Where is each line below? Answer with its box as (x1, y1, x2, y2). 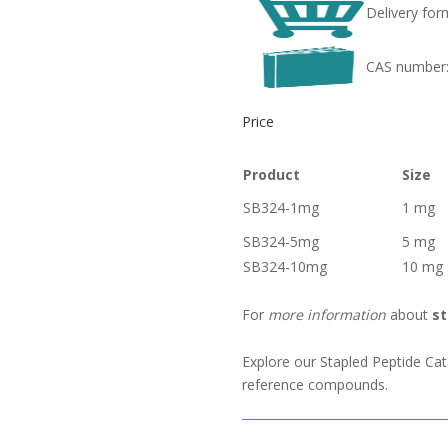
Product (242, 165, 300, 185)
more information (267, 304, 386, 324)
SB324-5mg (242, 232, 319, 252)
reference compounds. (241, 374, 388, 394)
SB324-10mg (242, 257, 327, 277)
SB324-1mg (242, 198, 319, 218)
